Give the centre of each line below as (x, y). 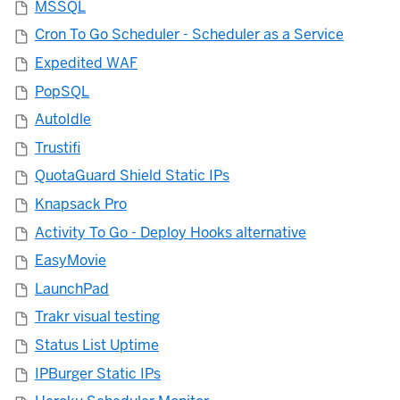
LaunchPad (72, 288)
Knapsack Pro (81, 204)
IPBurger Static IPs (98, 373)
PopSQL (62, 91)
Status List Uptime (97, 345)
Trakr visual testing (97, 317)
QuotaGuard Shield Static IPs (132, 176)
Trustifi (58, 147)
